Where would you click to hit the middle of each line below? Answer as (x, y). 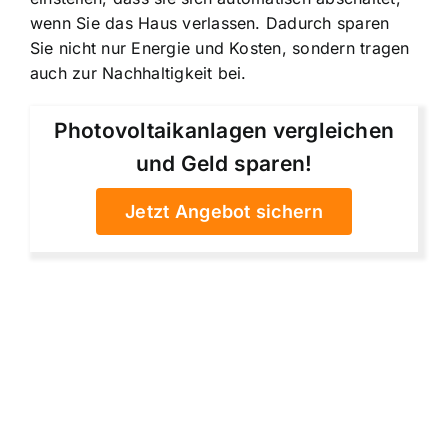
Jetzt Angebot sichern (224, 211)
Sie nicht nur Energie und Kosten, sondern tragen (220, 47)
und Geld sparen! (224, 163)
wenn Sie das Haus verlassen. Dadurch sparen (210, 22)
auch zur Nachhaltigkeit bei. (138, 72)
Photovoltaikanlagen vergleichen (224, 130)
